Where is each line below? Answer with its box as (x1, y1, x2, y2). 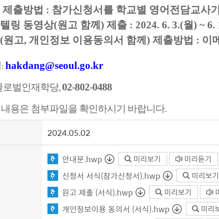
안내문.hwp (62, 153, 102, 165)
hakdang (5, 60, 45, 71)
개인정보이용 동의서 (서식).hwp (62, 203, 170, 215)
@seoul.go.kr (45, 60, 103, 71)
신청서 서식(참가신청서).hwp (62, 170, 160, 181)
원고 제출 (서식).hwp (62, 186, 133, 198)
